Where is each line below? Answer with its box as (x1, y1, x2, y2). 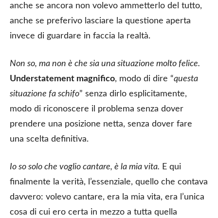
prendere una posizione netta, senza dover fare (10, 119, 192, 128)
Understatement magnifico (10, 74, 115, 83)
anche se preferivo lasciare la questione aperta (10, 16, 191, 25)
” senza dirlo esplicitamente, (79, 89, 187, 98)
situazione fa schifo (10, 89, 79, 98)
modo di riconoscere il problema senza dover (10, 104, 183, 113)
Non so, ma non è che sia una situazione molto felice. (10, 59, 200, 68)
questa (174, 74, 198, 83)
